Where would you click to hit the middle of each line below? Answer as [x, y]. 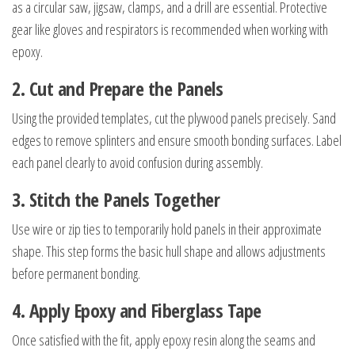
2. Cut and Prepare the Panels [118, 88]
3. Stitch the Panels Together [116, 199]
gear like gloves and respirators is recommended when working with [170, 29]
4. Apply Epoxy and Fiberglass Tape [137, 310]
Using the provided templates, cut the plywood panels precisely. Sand [174, 118]
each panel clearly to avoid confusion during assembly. [137, 162]
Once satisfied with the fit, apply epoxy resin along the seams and [164, 340]
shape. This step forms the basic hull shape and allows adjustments [169, 251]
